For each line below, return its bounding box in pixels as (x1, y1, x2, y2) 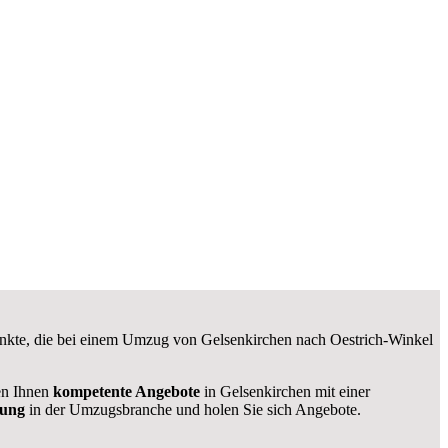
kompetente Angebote (53, 382, 200, 400)
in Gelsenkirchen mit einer (200, 382, 370, 400)
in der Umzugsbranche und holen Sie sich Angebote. (25, 400, 361, 418)
